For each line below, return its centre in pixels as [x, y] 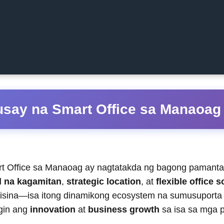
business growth [124, 210]
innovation [53, 210]
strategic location [104, 182]
